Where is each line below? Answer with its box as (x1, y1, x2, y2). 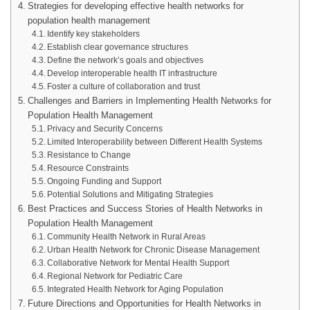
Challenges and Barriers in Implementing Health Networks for (27, 95, 271, 106)
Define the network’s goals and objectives (47, 55, 204, 65)
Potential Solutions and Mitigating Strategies (47, 190, 214, 199)
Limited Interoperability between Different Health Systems (47, 137, 263, 147)
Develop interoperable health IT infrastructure (47, 69, 218, 78)
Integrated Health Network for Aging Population (47, 284, 224, 294)
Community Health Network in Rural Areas (47, 232, 206, 241)
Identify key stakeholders (47, 29, 140, 39)
